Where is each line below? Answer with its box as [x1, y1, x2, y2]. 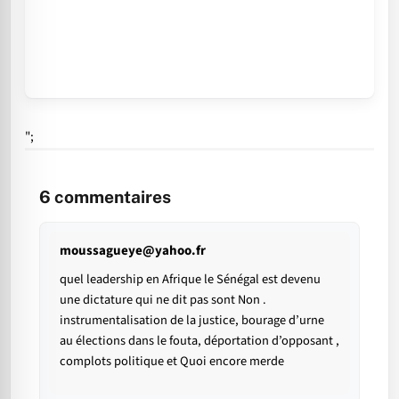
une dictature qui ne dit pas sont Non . [60, 290, 266, 310]
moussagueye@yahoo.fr [60, 241, 206, 261]
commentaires [51, 187, 171, 208]
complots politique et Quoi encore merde [60, 352, 284, 371]
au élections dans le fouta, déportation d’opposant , [60, 331, 339, 351]
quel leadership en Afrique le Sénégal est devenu [60, 270, 321, 289]
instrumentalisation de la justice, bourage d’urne [60, 311, 324, 330]
